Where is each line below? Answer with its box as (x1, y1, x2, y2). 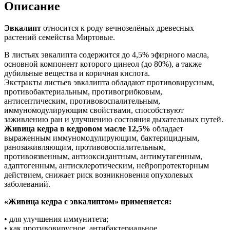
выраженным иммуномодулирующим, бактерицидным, (4, 133, 199, 142)
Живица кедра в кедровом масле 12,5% (4, 124, 150, 133)
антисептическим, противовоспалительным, (4, 96, 160, 105)
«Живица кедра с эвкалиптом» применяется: (4, 197, 171, 206)
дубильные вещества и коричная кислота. (4, 68, 150, 78)
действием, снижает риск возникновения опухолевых (4, 170, 193, 179)
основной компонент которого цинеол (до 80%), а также (4, 59, 202, 68)
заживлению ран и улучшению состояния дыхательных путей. (4, 114, 223, 124)
